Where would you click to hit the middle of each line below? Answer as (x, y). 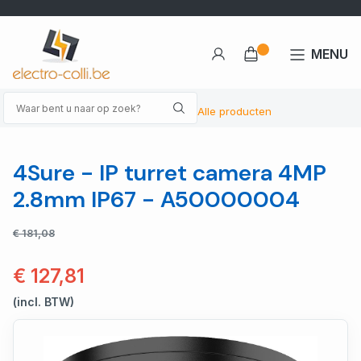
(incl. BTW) (44, 302)
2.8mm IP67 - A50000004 (156, 199)
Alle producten (234, 111)
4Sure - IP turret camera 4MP (170, 173)
